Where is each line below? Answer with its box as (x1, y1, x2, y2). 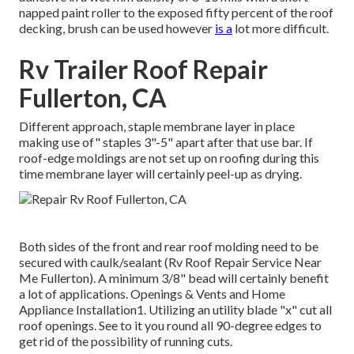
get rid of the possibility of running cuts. (19, 333, 232, 349)
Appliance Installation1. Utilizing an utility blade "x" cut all (19, 302, 332, 318)
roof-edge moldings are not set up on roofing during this (19, 150, 319, 166)
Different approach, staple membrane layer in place (19, 119, 295, 134)
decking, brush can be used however (19, 21, 215, 36)
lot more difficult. (232, 21, 329, 36)
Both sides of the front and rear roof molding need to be (19, 239, 318, 254)
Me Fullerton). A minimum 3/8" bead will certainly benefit (19, 270, 329, 286)
